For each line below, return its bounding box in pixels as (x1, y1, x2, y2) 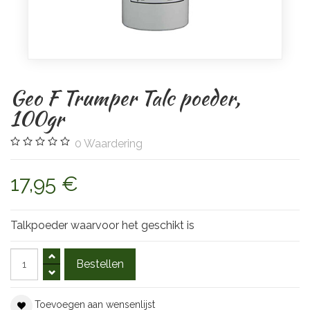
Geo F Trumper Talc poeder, (10, 82, 240, 113)
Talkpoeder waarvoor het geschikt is (10, 219, 194, 232)
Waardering (84, 137, 143, 151)
